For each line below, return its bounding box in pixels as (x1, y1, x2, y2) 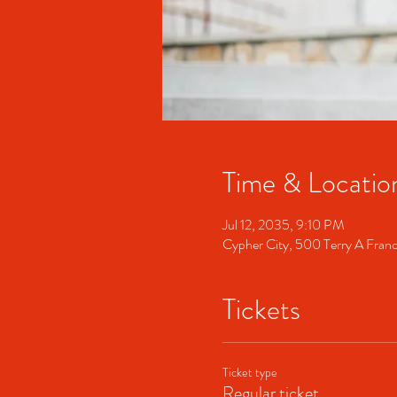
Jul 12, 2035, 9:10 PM (222, 214, 345, 235)
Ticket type (222, 362, 277, 381)
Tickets (222, 288, 300, 330)
